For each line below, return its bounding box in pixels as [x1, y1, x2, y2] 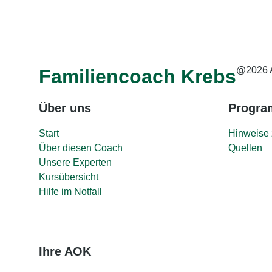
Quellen [228, 143, 262, 153]
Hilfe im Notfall [39, 186, 102, 197]
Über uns [39, 101, 91, 115]
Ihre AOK [39, 245, 91, 258]
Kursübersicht [39, 172, 98, 182]
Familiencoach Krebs [39, 66, 236, 87]
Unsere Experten [39, 157, 112, 168]
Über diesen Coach [39, 143, 123, 153]
